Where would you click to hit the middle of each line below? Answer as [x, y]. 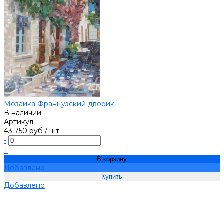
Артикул [19, 122]
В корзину [112, 159]
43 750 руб [23, 131]
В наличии [23, 113]
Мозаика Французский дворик [59, 104]
